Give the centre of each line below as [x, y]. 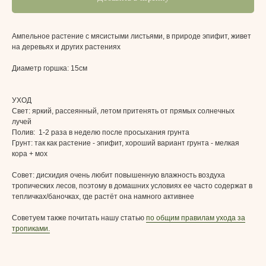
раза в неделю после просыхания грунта [120, 133]
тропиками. [31, 229]
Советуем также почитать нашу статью [79, 218]
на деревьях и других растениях [66, 47]
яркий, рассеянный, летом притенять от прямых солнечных [133, 111]
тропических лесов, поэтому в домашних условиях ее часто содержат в [132, 186]
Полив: [25, 133]
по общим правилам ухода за [196, 218]
